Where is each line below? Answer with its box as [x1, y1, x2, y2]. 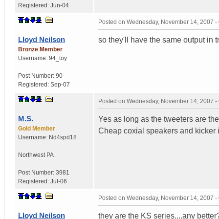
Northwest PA [18, 151, 54, 158]
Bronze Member [18, 45, 63, 53]
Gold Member [18, 125, 55, 132]
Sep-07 [50, 81, 70, 88]
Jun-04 [50, 1, 69, 9]
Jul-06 [50, 177, 67, 185]
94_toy [49, 54, 67, 62]
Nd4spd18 [49, 133, 77, 141]
